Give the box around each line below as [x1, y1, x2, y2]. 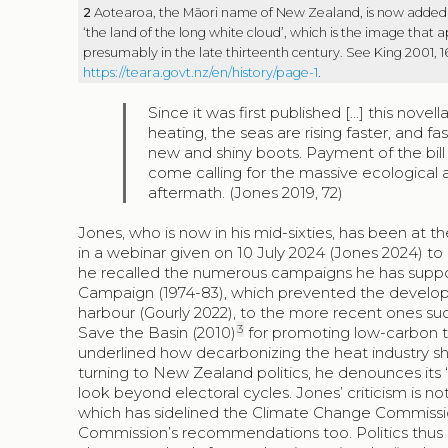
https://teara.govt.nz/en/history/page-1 [82, 65, 318, 81]
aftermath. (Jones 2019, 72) [148, 183, 344, 203]
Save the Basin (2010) [78, 323, 237, 343]
